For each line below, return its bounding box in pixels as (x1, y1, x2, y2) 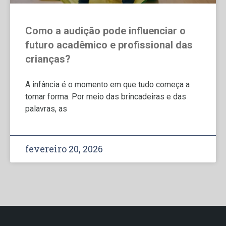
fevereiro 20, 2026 (25, 143, 103, 155)
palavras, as (25, 104, 67, 114)
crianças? (25, 53, 71, 65)
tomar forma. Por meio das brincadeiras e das (25, 92, 186, 101)
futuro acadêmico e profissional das (25, 39, 193, 51)
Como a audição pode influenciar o (25, 25, 186, 37)
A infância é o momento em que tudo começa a (25, 80, 190, 89)
